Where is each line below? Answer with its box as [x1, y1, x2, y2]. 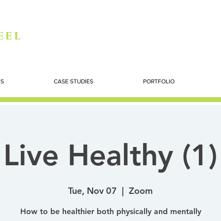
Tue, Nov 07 [68, 185, 117, 196]
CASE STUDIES [53, 78, 93, 85]
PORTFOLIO [143, 78, 175, 85]
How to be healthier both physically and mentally [20, 207, 201, 216]
